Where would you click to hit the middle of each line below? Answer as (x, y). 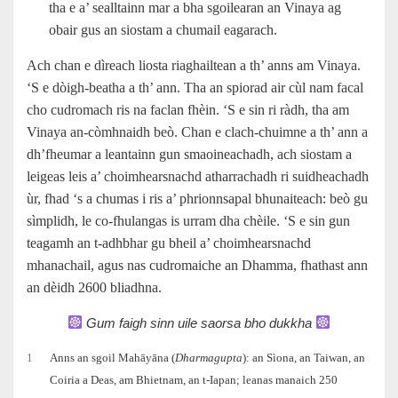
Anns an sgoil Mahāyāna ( (113, 358)
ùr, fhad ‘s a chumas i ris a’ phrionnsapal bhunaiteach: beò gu (197, 198)
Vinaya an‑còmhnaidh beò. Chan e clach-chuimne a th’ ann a (197, 131)
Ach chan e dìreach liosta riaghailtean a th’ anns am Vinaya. (194, 65)
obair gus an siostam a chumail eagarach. (163, 29)
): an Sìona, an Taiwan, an (304, 358)
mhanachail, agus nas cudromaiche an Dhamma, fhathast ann (197, 265)
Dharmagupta (209, 358)
